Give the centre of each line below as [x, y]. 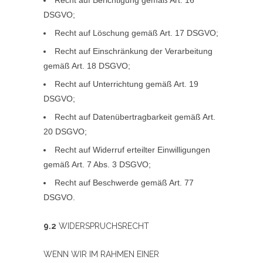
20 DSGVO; [65, 132]
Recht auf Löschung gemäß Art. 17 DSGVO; [136, 33]
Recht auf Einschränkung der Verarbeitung [134, 51]
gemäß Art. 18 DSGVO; [87, 66]
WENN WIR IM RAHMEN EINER [101, 254]
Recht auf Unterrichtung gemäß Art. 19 [127, 84]
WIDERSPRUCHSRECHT [103, 226]
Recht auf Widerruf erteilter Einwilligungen [132, 150]
